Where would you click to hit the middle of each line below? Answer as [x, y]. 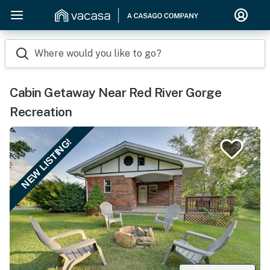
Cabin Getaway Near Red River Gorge [115, 93]
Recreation [41, 112]
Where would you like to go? [98, 53]
